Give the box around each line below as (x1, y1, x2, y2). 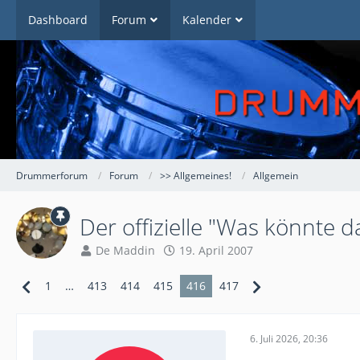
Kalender (182, 12, 231, 27)
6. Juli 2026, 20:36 (250, 331, 328, 346)
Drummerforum (16, 168, 88, 182)
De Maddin (96, 243, 155, 258)
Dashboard (28, 12, 88, 27)
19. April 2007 (179, 243, 253, 258)
